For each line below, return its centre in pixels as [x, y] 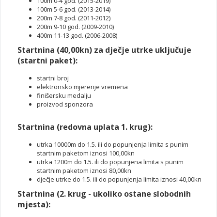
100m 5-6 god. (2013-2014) [74, 9]
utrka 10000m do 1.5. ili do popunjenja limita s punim [113, 144]
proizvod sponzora [65, 104]
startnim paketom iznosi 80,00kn [84, 170]
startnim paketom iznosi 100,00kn [86, 153]
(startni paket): [47, 61]
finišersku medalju [64, 95]
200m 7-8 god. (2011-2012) [74, 18]
